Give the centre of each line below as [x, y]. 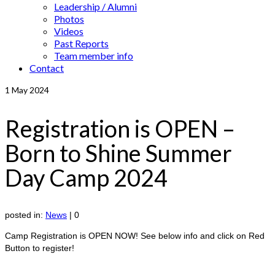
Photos [69, 19]
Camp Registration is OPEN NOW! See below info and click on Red [135, 236]
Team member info [94, 56]
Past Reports [81, 43]
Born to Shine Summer [118, 153]
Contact [47, 68]
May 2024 [29, 90]
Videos [69, 31]
